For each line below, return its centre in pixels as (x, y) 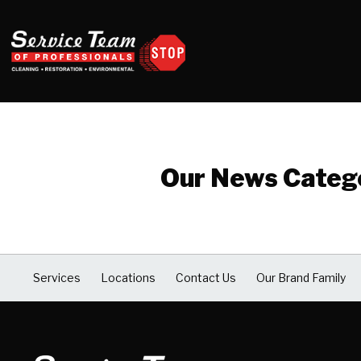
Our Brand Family (301, 278)
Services (57, 278)
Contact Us (205, 278)
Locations (129, 278)
